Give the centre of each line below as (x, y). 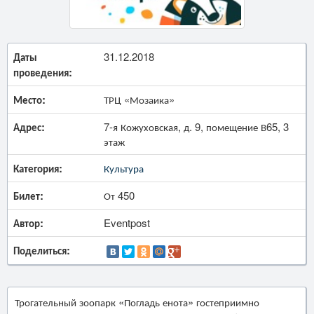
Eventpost (127, 222)
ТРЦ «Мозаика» (139, 99)
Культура (124, 168)
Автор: (28, 223)
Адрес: (29, 127)
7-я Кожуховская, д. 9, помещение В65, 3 (196, 126)
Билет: (28, 195)
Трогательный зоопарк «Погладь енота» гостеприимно (137, 301)
